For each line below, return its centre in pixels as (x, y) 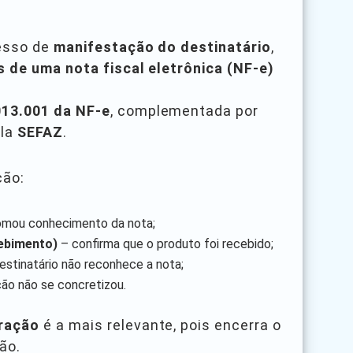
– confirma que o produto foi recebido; (165, 243)
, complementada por (184, 110)
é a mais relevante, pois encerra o (160, 325)
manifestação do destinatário (162, 46)
